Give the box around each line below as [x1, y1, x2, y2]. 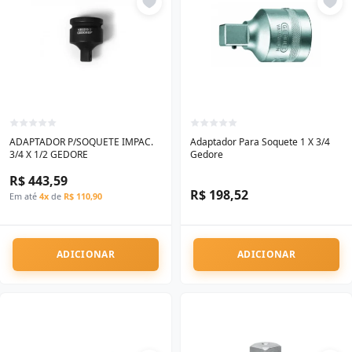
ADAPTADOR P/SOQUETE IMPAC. [9, 135, 153, 149]
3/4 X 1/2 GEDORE [9, 148, 88, 162]
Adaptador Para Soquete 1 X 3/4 [190, 135, 330, 149]
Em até [9, 190, 39, 203]
